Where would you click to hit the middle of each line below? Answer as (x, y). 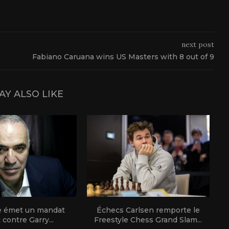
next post (198, 44)
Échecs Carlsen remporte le (148, 210)
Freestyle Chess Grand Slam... (148, 220)
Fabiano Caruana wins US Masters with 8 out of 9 (123, 56)
